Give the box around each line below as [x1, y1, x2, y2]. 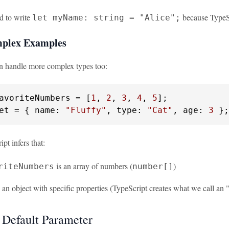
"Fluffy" [65, 105, 106, 115]
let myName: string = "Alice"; [32, 13, 180, 22]
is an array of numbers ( [54, 161, 132, 171]
